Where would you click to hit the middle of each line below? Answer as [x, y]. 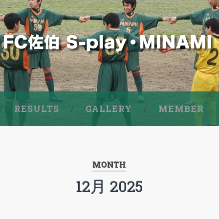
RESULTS [36, 109]
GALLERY [109, 109]
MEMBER [181, 109]
